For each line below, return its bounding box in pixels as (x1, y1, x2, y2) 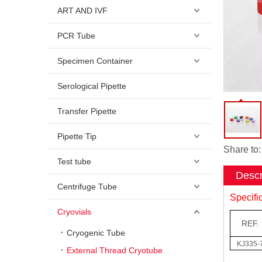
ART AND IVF (57, 6, 108, 15)
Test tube (57, 157, 91, 166)
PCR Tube (57, 31, 95, 40)
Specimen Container (57, 56, 133, 65)
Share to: (223, 144, 261, 154)
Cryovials (57, 207, 91, 216)
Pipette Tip (57, 132, 96, 141)
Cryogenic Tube (67, 228, 125, 237)
